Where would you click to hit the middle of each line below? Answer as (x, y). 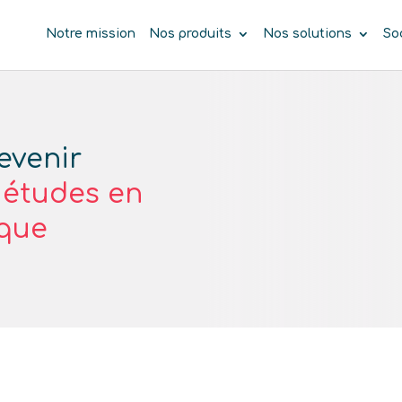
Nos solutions (307, 34)
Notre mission (90, 34)
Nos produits (190, 34)
